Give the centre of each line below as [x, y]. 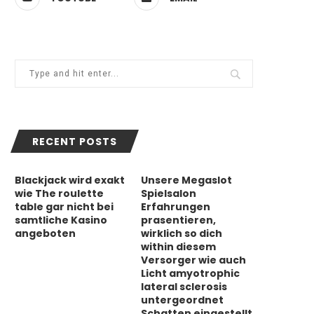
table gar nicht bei [64, 207]
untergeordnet [183, 300]
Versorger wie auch [194, 260]
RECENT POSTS [75, 142]
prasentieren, [179, 220]
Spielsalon [169, 193]
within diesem [179, 247]
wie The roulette [59, 193]
